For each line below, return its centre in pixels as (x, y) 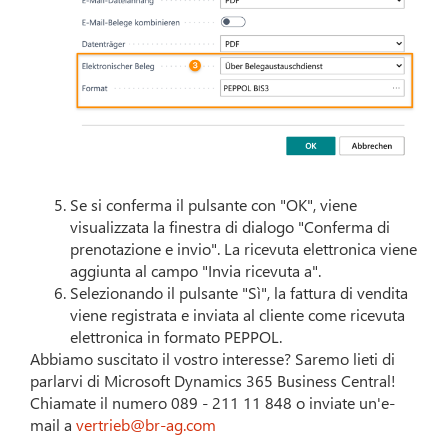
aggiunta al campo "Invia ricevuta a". (196, 271)
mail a (53, 425)
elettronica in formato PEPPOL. (176, 337)
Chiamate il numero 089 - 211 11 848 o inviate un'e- (213, 403)
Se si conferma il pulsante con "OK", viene (214, 205)
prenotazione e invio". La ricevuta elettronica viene (244, 249)
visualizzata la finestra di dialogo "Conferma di (230, 227)
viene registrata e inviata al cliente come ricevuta (238, 315)
